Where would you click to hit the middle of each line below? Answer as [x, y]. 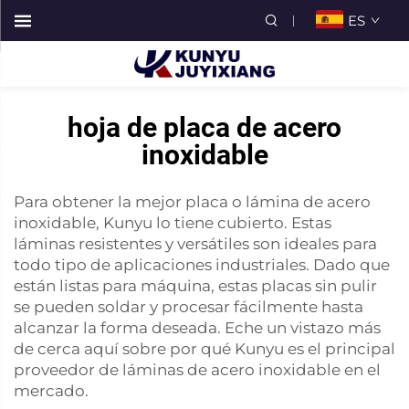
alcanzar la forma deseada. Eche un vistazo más [197, 328]
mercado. [51, 391]
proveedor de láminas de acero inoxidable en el [197, 370]
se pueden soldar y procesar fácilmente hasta [189, 307]
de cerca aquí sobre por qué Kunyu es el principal [204, 349]
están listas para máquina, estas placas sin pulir [195, 286]
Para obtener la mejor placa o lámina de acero [192, 202]
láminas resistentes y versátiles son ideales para [195, 244]
